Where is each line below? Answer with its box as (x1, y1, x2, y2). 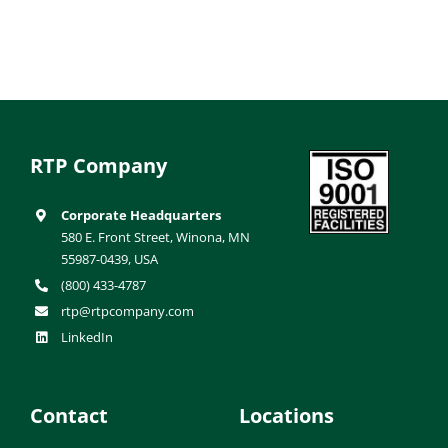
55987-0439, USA (61, 250, 159, 269)
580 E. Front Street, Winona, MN (61, 228, 251, 247)
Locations (239, 402, 334, 430)
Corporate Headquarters (61, 206, 222, 225)
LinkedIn (61, 328, 114, 347)
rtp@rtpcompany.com (61, 302, 195, 321)
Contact (30, 402, 108, 430)
